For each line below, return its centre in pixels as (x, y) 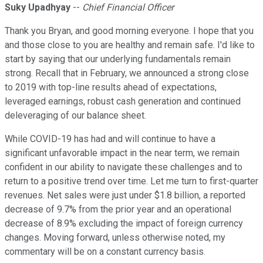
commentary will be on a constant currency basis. (105, 252)
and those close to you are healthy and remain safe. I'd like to (130, 45)
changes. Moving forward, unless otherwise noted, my (115, 238)
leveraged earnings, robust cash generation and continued (123, 102)
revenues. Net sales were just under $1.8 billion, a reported (125, 195)
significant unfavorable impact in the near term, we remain (122, 153)
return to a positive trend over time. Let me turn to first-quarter (131, 181)
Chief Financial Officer (128, 8)
